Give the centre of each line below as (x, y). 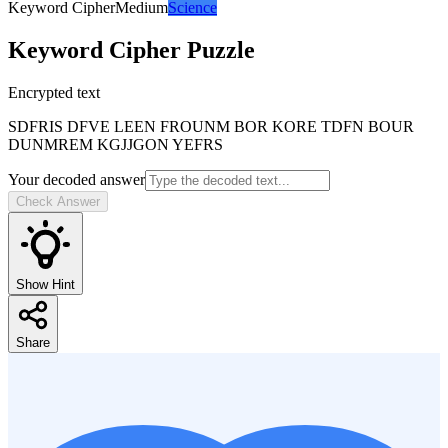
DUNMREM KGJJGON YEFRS (115, 144)
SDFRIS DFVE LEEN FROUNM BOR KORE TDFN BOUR (211, 126)
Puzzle (218, 49)
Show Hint (45, 284)
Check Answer (58, 201)
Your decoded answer (76, 179)
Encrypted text (54, 92)
